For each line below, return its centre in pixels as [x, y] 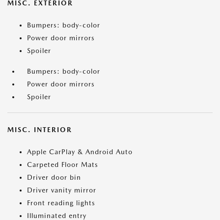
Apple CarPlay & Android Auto [80, 152]
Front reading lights [61, 203]
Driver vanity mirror [62, 190]
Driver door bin [54, 178]
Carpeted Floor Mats [63, 165]
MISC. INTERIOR [40, 130]
